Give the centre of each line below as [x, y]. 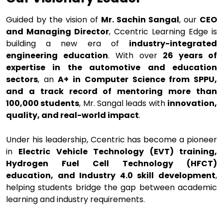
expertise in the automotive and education [111, 67]
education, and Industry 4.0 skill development [111, 175]
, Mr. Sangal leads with [123, 103]
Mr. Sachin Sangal [140, 20]
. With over [135, 56]
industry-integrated [173, 44]
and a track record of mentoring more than [111, 91]
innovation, [192, 103]
